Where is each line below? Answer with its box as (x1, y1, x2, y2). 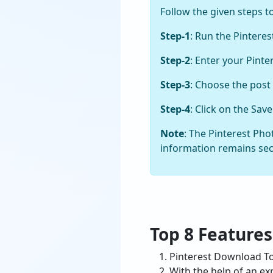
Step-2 (160, 54, 190, 67)
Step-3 (160, 78, 190, 91)
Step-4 (160, 102, 190, 116)
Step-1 (160, 29, 190, 43)
